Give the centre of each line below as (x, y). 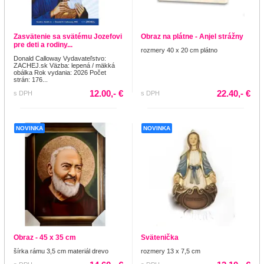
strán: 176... (31, 80)
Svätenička (160, 238)
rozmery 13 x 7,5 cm (171, 251)
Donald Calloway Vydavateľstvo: (60, 59)
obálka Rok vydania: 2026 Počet (60, 73)
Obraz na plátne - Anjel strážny (192, 37)
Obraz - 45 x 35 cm (45, 238)
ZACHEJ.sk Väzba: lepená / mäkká (64, 66)
